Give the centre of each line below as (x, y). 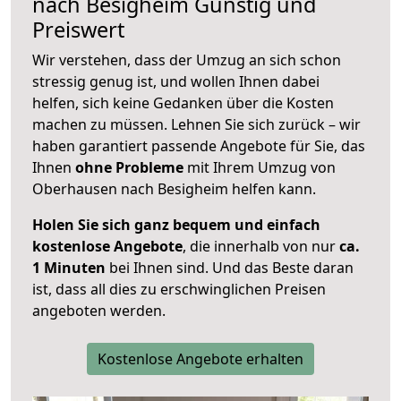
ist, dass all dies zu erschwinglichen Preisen (179, 290)
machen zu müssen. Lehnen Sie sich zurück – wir (196, 125)
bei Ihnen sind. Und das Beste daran (230, 268)
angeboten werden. (99, 311)
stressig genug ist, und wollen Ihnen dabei (176, 82)
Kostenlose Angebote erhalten (200, 359)
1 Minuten (69, 268)
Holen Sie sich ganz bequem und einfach (176, 225)
